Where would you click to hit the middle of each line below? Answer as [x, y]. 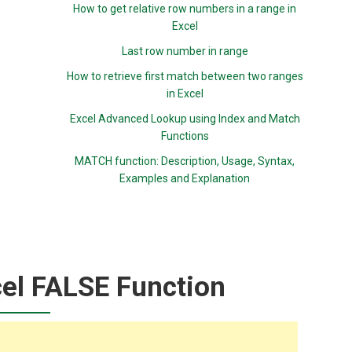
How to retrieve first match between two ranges [185, 76]
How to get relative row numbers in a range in [185, 9]
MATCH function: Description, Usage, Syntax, [185, 161]
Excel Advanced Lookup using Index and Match [185, 119]
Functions [185, 136]
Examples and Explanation [185, 178]
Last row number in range [185, 51]
